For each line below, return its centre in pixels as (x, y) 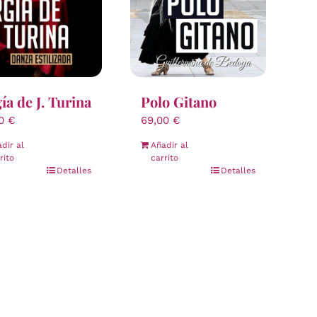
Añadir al (169, 145)
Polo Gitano (179, 101)
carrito (165, 157)
